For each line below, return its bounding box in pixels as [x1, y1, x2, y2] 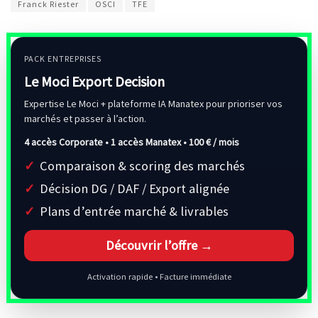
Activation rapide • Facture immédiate [87, 270, 231, 282]
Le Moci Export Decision [24, 72, 165, 90]
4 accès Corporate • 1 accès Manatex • [24, 135, 189, 148]
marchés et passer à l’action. [24, 111, 146, 125]
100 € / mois [189, 135, 239, 148]
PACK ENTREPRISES [24, 53, 102, 64]
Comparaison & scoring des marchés [40, 157, 245, 174]
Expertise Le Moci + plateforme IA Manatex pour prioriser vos [24, 97, 283, 110]
